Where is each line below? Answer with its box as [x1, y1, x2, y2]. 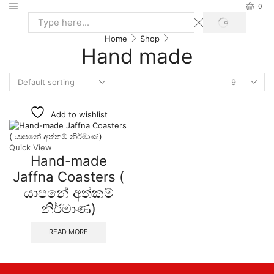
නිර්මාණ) [41, 199, 96, 217]
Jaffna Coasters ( [13, 168, 124, 185]
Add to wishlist [50, 109, 108, 119]
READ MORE [49, 227, 88, 236]
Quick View [9, 142, 52, 152]
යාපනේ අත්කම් [23, 183, 114, 201]
